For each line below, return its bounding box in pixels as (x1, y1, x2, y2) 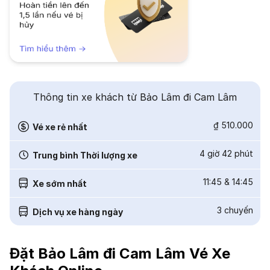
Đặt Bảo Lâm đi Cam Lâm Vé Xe (10, 245, 230, 262)
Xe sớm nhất (33, 178, 87, 189)
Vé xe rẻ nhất (33, 121, 87, 132)
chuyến (224, 205, 253, 215)
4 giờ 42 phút (199, 148, 253, 159)
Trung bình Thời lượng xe (33, 149, 137, 160)
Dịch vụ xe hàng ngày (33, 206, 123, 217)
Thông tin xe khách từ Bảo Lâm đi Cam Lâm (33, 91, 237, 103)
